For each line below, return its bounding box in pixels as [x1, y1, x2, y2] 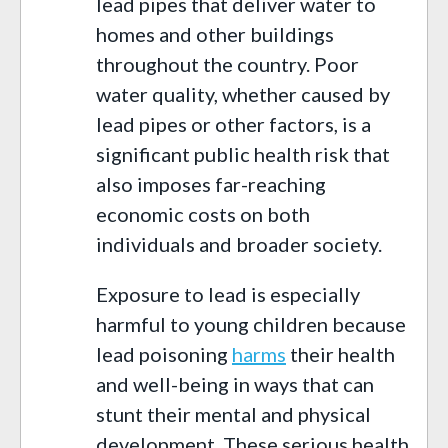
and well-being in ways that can [96, 371, 374, 396]
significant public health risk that [96, 141, 390, 166]
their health [286, 341, 395, 366]
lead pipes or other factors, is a [96, 111, 371, 136]
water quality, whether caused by [96, 81, 390, 106]
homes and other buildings [96, 21, 334, 46]
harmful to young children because [96, 311, 406, 336]
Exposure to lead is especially [96, 281, 360, 306]
